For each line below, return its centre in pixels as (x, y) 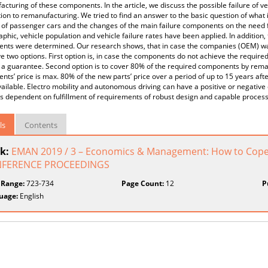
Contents (41, 125)
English (31, 196)
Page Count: (143, 183)
